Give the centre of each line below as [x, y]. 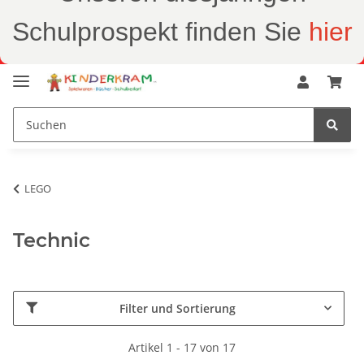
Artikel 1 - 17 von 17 [182, 347]
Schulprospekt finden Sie [160, 32]
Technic [52, 240]
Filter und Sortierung [178, 308]
